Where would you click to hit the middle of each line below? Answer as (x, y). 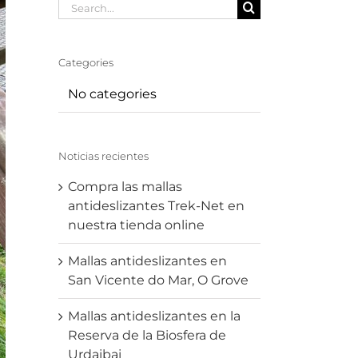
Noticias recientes (103, 155)
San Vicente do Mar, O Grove (158, 280)
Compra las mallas (125, 186)
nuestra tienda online (136, 225)
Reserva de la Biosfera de (147, 335)
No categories (112, 93)
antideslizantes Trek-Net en (156, 205)
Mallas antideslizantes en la (154, 316)
